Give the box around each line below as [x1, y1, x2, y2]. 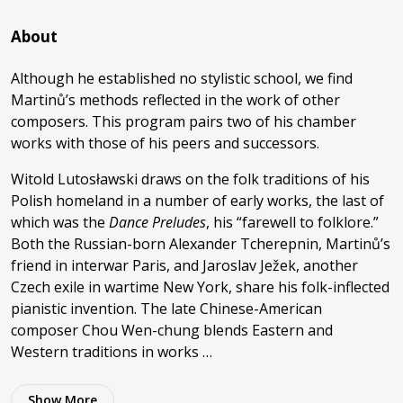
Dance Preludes [109, 211, 206, 232]
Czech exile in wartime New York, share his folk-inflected [11, 276, 390, 297]
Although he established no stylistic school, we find [11, 67, 353, 88]
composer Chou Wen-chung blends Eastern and [11, 319, 333, 340]
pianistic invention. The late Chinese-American [11, 298, 322, 318]
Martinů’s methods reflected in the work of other [11, 89, 340, 110]
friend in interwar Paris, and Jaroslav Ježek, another [11, 255, 358, 275]
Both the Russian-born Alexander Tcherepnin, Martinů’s [11, 233, 390, 254]
